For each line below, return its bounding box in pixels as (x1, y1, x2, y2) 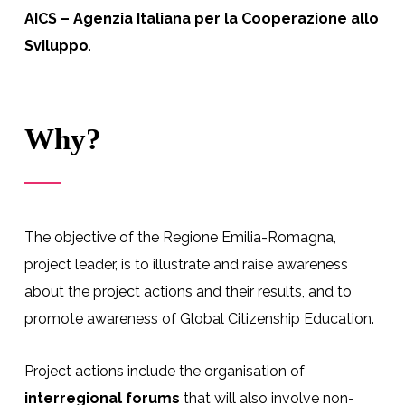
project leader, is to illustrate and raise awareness (24, 256, 348, 274)
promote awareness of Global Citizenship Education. (24, 310, 374, 328)
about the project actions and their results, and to (24, 283, 352, 301)
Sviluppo (24, 36, 89, 54)
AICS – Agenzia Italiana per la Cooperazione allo (24, 9, 379, 27)
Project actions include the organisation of (24, 363, 305, 381)
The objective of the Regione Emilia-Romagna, (24, 229, 336, 247)
